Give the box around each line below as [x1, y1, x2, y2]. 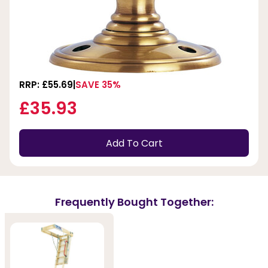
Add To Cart [105, 136, 163, 150]
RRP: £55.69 [19, 78, 73, 92]
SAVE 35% [75, 78, 121, 92]
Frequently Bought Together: [54, 194, 214, 209]
